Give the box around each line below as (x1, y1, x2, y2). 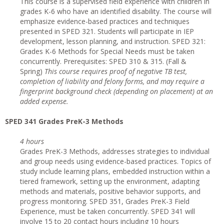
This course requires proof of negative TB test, (44, 66, 187, 76)
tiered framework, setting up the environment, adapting (20, 176, 199, 186)
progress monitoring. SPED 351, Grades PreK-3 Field (20, 196, 189, 206)
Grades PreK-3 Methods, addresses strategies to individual (20, 146, 209, 156)
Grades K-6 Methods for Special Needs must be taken (20, 46, 194, 56)
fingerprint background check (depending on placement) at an (20, 86, 213, 96)
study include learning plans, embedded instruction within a (20, 166, 210, 176)
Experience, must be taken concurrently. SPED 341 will (20, 206, 195, 216)
